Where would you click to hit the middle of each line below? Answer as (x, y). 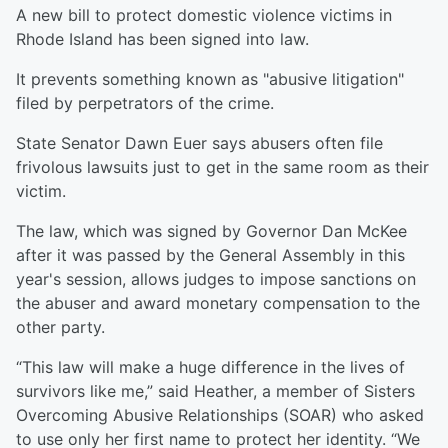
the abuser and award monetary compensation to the (218, 303)
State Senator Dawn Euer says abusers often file (199, 143)
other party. (60, 327)
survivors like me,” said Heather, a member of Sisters (215, 391)
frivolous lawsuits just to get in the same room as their (222, 167)
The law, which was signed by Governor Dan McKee (211, 231)
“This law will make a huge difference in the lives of (210, 367)
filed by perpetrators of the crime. (145, 103)
